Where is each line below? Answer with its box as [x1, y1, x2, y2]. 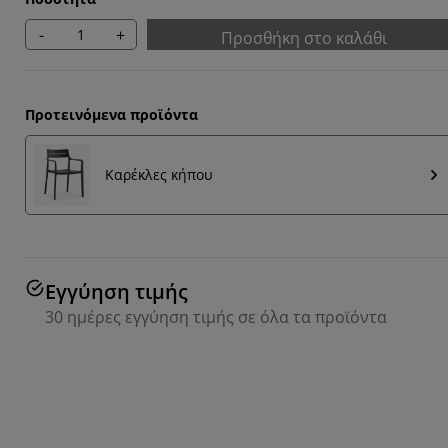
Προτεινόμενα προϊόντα [25, 105, 198, 124]
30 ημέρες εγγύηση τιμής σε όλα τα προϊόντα [45, 305, 387, 328]
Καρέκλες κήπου [105, 165, 213, 185]
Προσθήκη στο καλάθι [221, 27, 387, 49]
